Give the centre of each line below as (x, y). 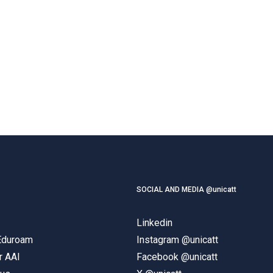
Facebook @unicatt (177, 257)
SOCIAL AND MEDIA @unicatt (186, 189)
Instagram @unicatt (177, 239)
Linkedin (154, 222)
